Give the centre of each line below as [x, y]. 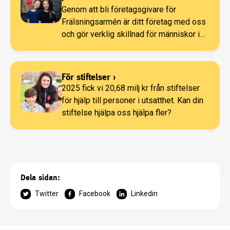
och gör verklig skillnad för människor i [131, 34]
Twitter [47, 194]
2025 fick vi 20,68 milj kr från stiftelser [131, 88]
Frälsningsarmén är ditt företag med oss [134, 22]
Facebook [95, 194]
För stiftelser [86, 77]
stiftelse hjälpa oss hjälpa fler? [117, 113]
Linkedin [144, 194]
